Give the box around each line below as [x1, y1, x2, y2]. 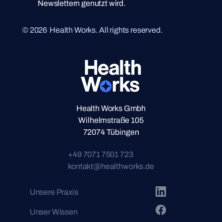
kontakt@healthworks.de [68, 162, 154, 170]
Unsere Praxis [29, 188, 78, 196]
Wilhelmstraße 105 [78, 116, 144, 124]
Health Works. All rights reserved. [50, 26, 163, 34]
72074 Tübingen [83, 128, 139, 136]
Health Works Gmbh [76, 104, 146, 112]
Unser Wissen [29, 208, 78, 216]
